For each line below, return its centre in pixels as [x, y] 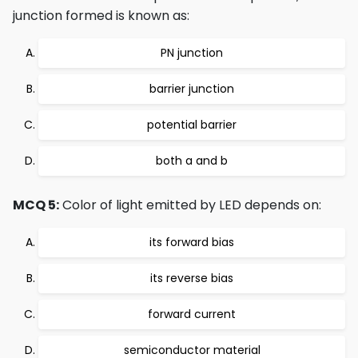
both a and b [192, 161]
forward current [192, 314]
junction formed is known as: [101, 16]
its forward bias [192, 242]
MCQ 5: [36, 205]
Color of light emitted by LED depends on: [190, 205]
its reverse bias [192, 278]
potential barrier [192, 125]
